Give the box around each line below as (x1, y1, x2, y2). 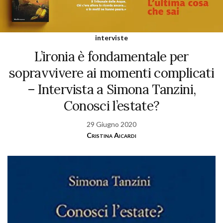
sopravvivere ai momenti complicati (9, 64, 214, 81)
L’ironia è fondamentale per (34, 48, 189, 65)
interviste (95, 33, 128, 42)
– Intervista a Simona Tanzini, (27, 81, 196, 98)
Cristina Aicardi (87, 130, 136, 139)
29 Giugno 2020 (87, 119, 136, 128)
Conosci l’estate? (63, 97, 160, 114)
